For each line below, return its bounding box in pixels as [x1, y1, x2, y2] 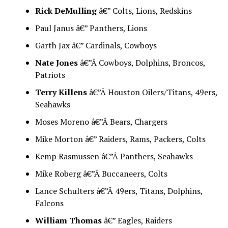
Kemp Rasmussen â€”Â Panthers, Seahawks [35, 150, 193, 162]
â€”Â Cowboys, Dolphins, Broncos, [77, 56, 205, 68]
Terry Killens [35, 86, 87, 98]
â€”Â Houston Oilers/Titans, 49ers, [87, 86, 217, 98]
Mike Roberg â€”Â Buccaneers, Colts [35, 167, 167, 179]
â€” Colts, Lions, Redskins [96, 5, 192, 16]
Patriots [35, 69, 65, 80]
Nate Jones [35, 56, 78, 68]
